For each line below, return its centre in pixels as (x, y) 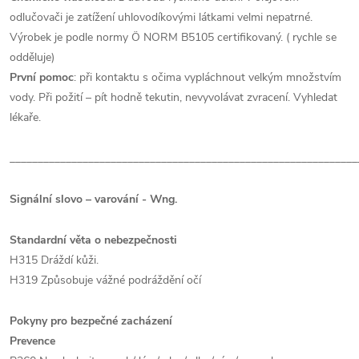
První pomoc (42, 77)
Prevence (32, 341)
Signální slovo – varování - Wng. (93, 199)
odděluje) (32, 57)
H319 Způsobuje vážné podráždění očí (105, 280)
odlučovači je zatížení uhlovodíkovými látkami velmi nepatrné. (161, 17)
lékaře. (25, 117)
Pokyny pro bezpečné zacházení (91, 321)
